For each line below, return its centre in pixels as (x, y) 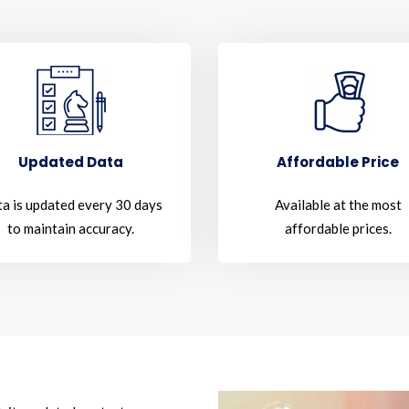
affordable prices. (338, 228)
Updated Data (71, 162)
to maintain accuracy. (71, 228)
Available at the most (338, 204)
